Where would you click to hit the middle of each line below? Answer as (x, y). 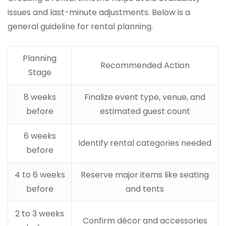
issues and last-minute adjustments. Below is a (99, 13)
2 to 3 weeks (40, 214)
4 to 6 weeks (40, 175)
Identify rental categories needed (145, 143)
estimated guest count (145, 111)
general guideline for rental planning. (80, 27)
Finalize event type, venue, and (145, 97)
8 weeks (40, 97)
